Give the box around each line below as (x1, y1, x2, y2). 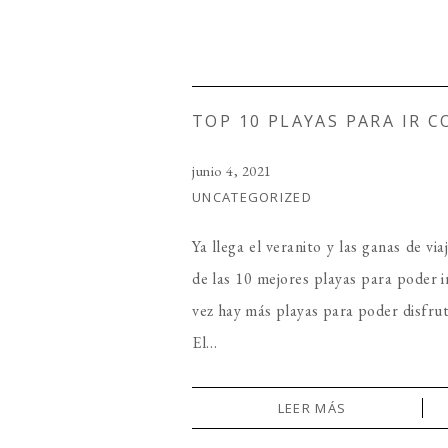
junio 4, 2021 (192, 161, 272, 180)
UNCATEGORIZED (192, 188, 312, 206)
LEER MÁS (277, 399, 347, 417)
